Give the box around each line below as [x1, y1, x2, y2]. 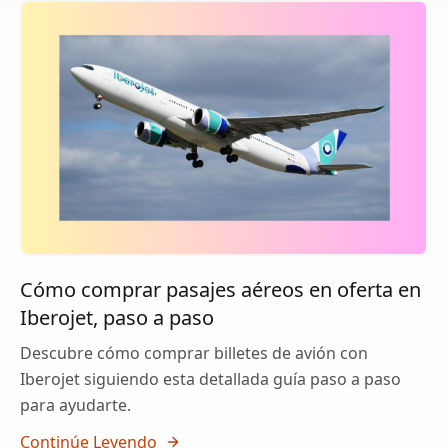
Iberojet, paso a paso [20, 304, 214, 332]
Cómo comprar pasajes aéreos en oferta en [20, 276, 421, 304]
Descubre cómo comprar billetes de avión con [20, 342, 368, 365]
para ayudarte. [20, 394, 131, 417]
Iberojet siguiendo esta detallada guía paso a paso [20, 368, 401, 391]
